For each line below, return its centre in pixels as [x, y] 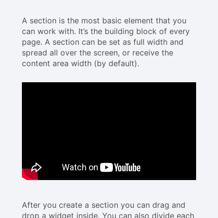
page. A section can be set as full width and [103, 42]
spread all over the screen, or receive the [98, 52]
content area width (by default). [81, 63]
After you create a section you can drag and [104, 205]
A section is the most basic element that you [104, 20]
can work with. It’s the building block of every [106, 31]
